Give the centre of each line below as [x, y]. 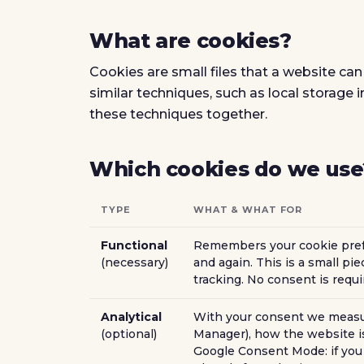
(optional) [129, 334]
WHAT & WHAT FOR [248, 210]
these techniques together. [178, 114]
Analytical [131, 317]
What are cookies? [191, 41]
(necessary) [134, 262]
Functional [134, 245]
